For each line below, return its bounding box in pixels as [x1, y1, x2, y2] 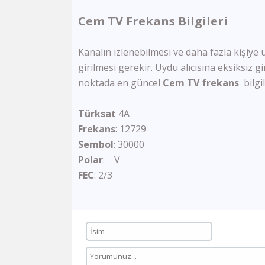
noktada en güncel [78, 76, 163, 89]
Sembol [78, 138, 114, 151]
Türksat [78, 107, 116, 120]
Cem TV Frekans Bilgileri [78, 13, 228, 29]
